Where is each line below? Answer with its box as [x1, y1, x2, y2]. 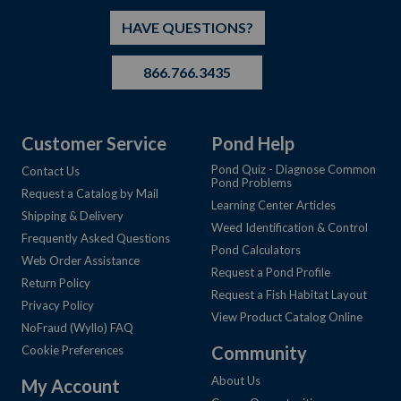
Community [211, 341, 307, 363]
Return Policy [21, 275, 90, 290]
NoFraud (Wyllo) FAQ [21, 320, 133, 335]
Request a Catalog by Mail [21, 185, 158, 200]
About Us [211, 372, 260, 388]
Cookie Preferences [21, 342, 124, 357]
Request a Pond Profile [211, 264, 330, 279]
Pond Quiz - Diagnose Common [211, 161, 376, 176]
